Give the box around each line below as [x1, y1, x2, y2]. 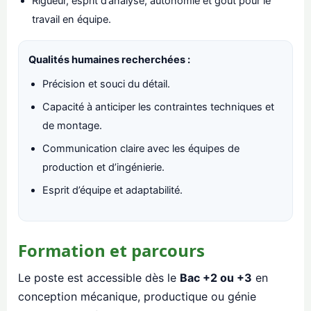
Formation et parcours [18, 239, 205, 262]
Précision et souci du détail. [42, 78, 170, 91]
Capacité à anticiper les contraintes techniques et [42, 101, 274, 114]
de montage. [42, 119, 102, 133]
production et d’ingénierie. [42, 161, 165, 174]
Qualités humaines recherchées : [28, 53, 190, 67]
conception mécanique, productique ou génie [18, 289, 256, 304]
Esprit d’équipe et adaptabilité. [42, 184, 183, 197]
